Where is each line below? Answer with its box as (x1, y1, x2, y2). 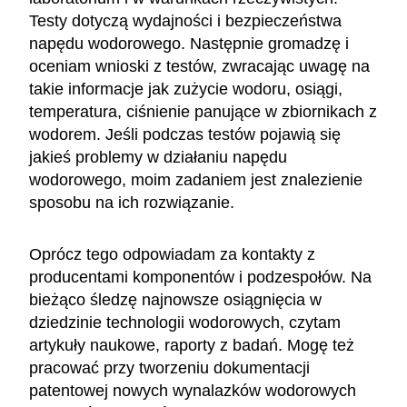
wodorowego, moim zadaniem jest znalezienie (29, 170, 362, 189)
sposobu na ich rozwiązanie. (29, 193, 234, 212)
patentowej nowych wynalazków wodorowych (29, 381, 356, 400)
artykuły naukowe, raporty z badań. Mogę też (29, 335, 354, 354)
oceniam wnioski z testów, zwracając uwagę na (29, 56, 370, 75)
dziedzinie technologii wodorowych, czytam (29, 313, 341, 332)
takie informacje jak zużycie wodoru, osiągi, (29, 79, 342, 98)
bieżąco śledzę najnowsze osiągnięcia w (29, 290, 322, 309)
